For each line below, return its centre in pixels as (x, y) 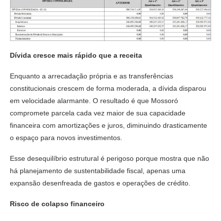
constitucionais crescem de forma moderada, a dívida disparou (108, 88)
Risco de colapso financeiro (57, 203)
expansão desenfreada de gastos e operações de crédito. (100, 183)
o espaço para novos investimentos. (66, 137)
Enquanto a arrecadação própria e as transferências (92, 76)
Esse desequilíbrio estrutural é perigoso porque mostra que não (110, 158)
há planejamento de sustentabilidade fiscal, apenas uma (98, 170)
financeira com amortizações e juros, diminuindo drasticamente (109, 125)
